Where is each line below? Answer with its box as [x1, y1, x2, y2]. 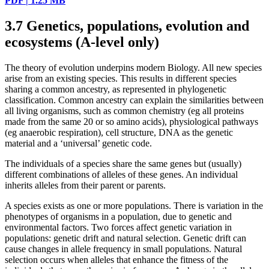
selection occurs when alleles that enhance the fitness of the [5, 254, 228, 265]
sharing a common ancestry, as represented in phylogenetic [5, 83, 226, 94]
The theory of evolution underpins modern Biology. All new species [5, 62, 262, 73]
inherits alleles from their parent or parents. [5, 180, 166, 190]
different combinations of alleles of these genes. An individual [5, 169, 238, 180]
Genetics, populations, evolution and [26, 17, 249, 34]
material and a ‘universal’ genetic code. [5, 138, 152, 148]
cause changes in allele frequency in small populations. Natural [5, 243, 242, 254]
